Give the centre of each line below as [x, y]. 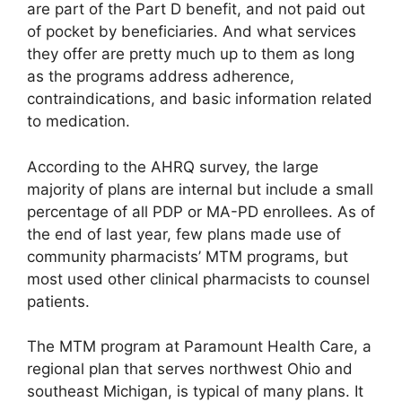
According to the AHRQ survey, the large [173, 166]
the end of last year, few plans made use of [184, 234]
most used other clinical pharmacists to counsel [198, 279]
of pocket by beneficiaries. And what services [192, 32]
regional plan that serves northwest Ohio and [190, 369]
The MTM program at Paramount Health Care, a [199, 347]
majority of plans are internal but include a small [200, 189]
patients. [58, 301]
